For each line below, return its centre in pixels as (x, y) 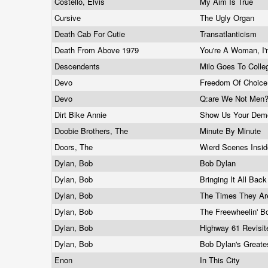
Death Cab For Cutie (91, 34)
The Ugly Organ (228, 18)
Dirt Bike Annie (82, 115)
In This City (221, 260)
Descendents (78, 66)
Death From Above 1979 (98, 50)
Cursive (69, 18)
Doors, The (75, 147)
